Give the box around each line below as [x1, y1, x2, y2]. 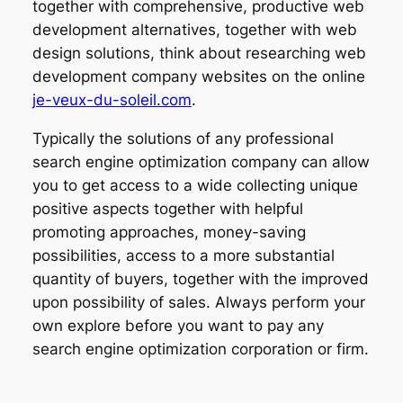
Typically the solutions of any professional [31, 130, 334, 148]
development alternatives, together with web [31, 21, 357, 40]
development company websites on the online [31, 67, 365, 86]
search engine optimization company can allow [31, 153, 370, 172]
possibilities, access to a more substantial [31, 246, 335, 265]
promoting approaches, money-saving [31, 223, 306, 242]
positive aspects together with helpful [31, 200, 303, 219]
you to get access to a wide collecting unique [31, 176, 358, 195]
